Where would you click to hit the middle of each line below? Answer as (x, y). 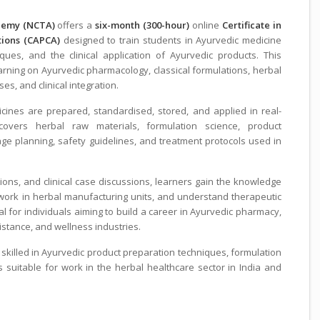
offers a (75, 25)
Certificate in (252, 25)
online (206, 25)
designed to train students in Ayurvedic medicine (170, 40)
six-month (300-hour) (142, 25)
